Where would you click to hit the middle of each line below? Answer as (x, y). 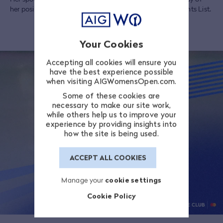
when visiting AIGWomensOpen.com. (111, 81)
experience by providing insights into (111, 124)
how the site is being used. (111, 133)
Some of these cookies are (111, 95)
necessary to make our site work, (111, 105)
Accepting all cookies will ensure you (111, 62)
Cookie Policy (111, 196)
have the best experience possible (111, 71)
